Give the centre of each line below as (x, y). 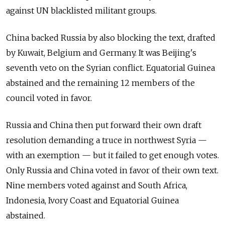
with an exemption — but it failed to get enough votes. (113, 155)
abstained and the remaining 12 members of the (100, 83)
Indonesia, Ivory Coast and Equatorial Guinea (92, 200)
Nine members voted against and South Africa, (97, 185)
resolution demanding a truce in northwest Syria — (106, 140)
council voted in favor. (49, 98)
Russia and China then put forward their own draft (104, 125)
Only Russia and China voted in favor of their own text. (112, 170)
